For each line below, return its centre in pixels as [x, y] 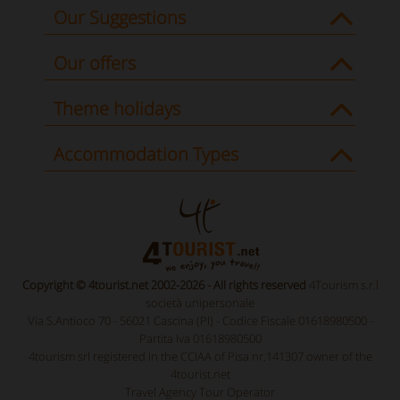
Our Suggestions [120, 18]
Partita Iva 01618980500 [200, 339]
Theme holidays [117, 109]
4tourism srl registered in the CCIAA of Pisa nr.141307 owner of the [200, 357]
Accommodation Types [146, 154]
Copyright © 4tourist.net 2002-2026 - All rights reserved [165, 285]
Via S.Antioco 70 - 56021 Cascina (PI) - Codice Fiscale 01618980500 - [200, 321]
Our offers [95, 63]
